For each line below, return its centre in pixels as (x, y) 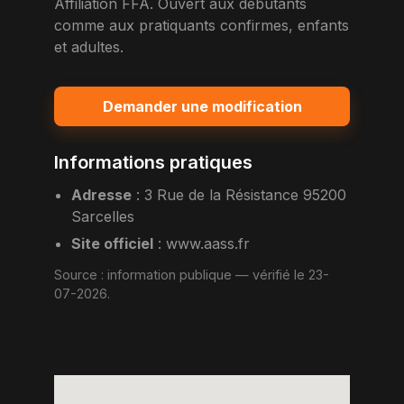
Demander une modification (202, 106)
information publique (170, 275)
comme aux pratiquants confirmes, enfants (202, 25)
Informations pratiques (153, 162)
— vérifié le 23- (280, 275)
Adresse (102, 195)
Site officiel (113, 243)
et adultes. (89, 47)
